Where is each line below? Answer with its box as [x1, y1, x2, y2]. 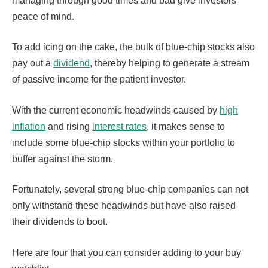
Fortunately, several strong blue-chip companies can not [12, 184, 248, 195]
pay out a [12, 58, 53, 69]
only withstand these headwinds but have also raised [12, 200, 236, 211]
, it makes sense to [147, 121, 225, 132]
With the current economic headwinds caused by [12, 105, 220, 115]
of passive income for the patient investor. [12, 74, 186, 85]
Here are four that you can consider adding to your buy [12, 247, 241, 258]
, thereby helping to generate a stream [90, 58, 249, 69]
